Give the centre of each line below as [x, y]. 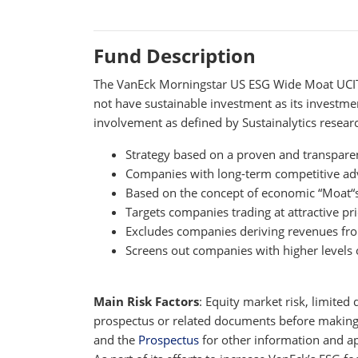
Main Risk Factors [146, 301]
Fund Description [175, 55]
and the [116, 339]
